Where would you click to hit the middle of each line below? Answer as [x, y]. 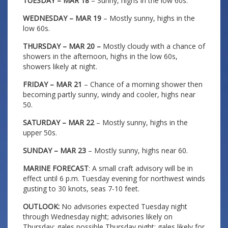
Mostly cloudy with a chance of [153, 46]
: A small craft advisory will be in [141, 168]
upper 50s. [40, 133]
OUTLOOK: [41, 206]
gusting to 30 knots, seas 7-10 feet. [81, 189]
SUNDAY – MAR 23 [54, 150]
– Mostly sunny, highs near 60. [137, 150]
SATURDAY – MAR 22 [59, 122]
